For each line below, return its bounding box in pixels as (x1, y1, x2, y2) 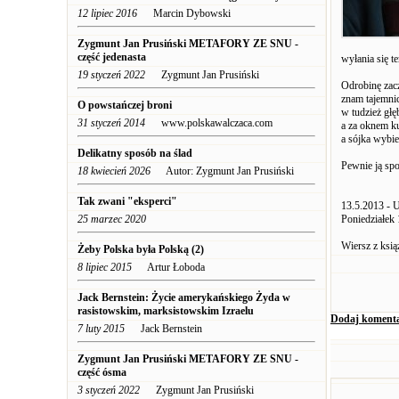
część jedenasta (77, 51, 146, 63)
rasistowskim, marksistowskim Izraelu (77, 305, 256, 317)
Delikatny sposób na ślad (77, 147, 192, 159)
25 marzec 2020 (77, 213, 146, 225)
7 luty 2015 (77, 322, 125, 335)
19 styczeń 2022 (77, 69, 145, 81)
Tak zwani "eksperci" (77, 195, 177, 208)
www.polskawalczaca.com (145, 117, 273, 129)
